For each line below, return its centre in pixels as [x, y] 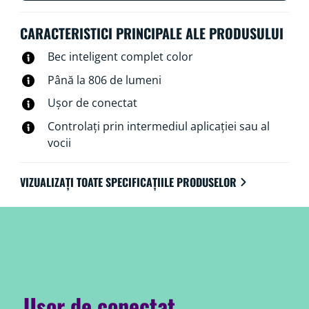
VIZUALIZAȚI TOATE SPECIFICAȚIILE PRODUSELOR [128, 182]
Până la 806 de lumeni [104, 80]
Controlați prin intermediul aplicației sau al [158, 126]
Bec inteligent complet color [120, 56]
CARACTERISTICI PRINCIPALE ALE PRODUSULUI [151, 33]
